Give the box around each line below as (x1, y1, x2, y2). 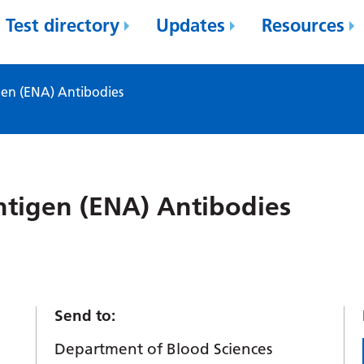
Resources (262, 14, 345, 37)
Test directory (6, 14, 120, 37)
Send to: (54, 306, 116, 325)
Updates (156, 14, 226, 37)
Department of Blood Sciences (54, 340, 273, 358)
